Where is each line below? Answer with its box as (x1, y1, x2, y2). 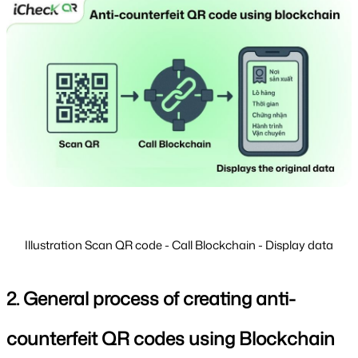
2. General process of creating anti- (6, 284, 296, 311)
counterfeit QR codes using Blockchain (6, 324, 335, 351)
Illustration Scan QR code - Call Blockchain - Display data (25, 236, 333, 253)
